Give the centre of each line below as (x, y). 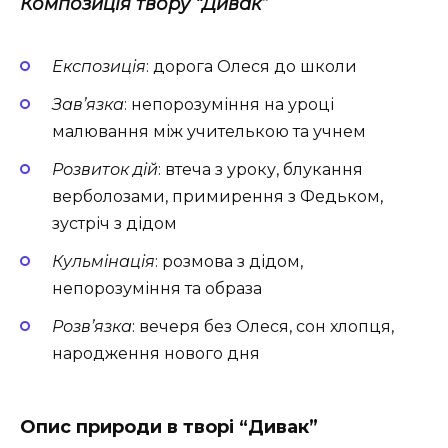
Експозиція (99, 66)
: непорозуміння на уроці (229, 104)
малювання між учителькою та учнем (209, 131)
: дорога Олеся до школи (251, 66)
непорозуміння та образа (157, 289)
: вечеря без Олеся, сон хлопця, (263, 327)
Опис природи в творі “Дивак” (169, 426)
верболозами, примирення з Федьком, (217, 197)
